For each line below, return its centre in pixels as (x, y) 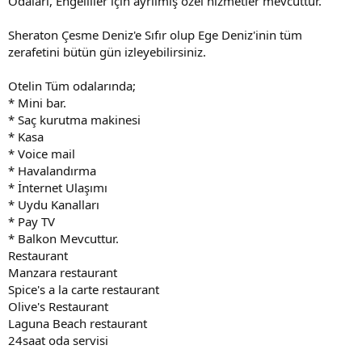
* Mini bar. (37, 102)
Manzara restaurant (63, 272)
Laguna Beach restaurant (78, 323)
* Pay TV (32, 221)
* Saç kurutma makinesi (74, 119)
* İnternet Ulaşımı (58, 187)
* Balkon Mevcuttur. (63, 238)
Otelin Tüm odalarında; (72, 85)
